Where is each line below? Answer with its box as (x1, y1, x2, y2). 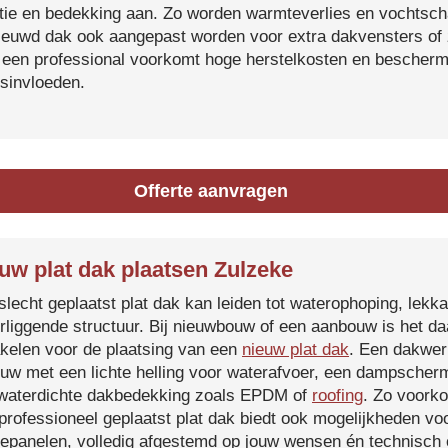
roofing (312, 386, 363, 405)
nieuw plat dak (242, 340, 349, 359)
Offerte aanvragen (134, 181, 289, 201)
